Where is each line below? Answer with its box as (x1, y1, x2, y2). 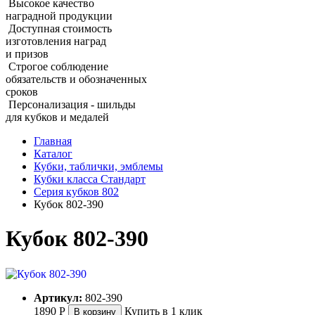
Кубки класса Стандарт (34, 172, 146, 185)
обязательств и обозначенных (6, 72, 147, 85)
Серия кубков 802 (34, 185, 119, 198)
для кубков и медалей (6, 110, 109, 123)
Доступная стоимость (8, 22, 112, 34)
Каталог (34, 147, 72, 160)
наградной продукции (6, 9, 112, 22)
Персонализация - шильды (8, 98, 136, 110)
